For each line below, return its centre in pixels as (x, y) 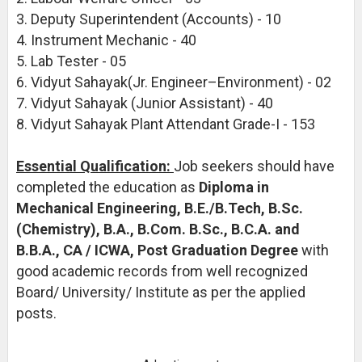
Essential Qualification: (95, 166)
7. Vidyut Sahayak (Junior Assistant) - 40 (144, 103)
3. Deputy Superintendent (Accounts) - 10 (148, 19)
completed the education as (107, 187)
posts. (38, 313)
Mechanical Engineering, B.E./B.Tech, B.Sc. (159, 208)
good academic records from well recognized (162, 271)
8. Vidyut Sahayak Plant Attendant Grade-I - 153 (165, 124)
